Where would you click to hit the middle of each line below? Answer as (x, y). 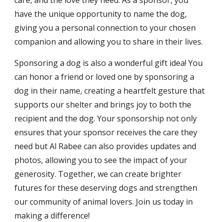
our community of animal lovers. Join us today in (104, 202)
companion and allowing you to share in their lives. (109, 42)
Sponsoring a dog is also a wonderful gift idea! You (109, 63)
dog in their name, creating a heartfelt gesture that (110, 91)
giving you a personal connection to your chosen (105, 28)
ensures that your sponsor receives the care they (106, 133)
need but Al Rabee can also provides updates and (106, 146)
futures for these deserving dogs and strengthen (106, 188)
